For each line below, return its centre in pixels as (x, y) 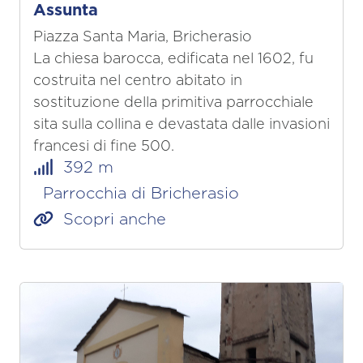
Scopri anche (110, 220)
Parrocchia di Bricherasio (136, 194)
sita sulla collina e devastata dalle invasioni (181, 125)
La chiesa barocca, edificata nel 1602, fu (173, 60)
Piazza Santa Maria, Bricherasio (143, 38)
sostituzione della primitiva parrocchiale (173, 103)
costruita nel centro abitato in (138, 81)
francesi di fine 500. (104, 147)
